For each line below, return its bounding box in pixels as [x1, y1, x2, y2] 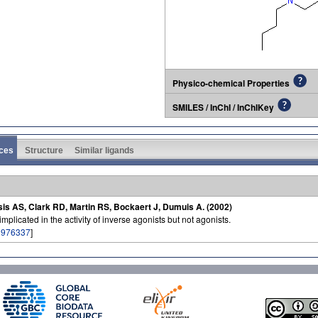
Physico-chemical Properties [172, 76, 290, 89]
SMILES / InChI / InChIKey [172, 100, 274, 114]
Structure [25, 145, 63, 155]
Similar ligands [75, 145, 134, 155]
